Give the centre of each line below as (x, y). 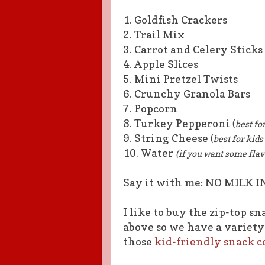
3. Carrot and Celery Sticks (193, 49)
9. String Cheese (167, 138)
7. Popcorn (150, 108)
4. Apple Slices (161, 64)
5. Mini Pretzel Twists (180, 79)
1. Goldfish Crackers (175, 20)
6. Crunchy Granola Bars (187, 93)
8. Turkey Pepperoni (178, 123)
